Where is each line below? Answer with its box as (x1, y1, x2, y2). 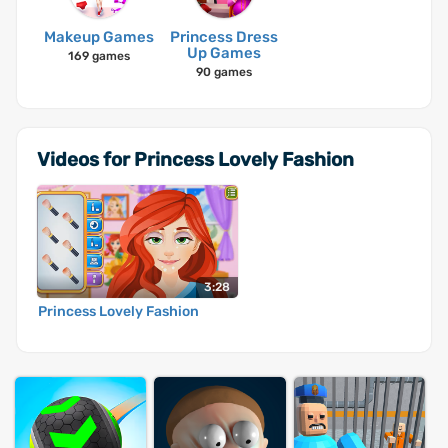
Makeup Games (44, 28, 155, 46)
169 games (68, 49, 131, 63)
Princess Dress (169, 28, 278, 46)
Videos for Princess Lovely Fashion (37, 148, 354, 171)
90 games (195, 65, 252, 79)
